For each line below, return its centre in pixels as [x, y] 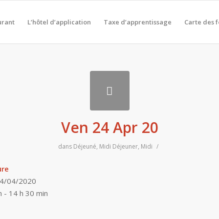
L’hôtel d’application [59, 22]
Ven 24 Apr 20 [109, 127]
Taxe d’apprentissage [138, 22]
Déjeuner [125, 146]
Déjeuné [85, 146]
